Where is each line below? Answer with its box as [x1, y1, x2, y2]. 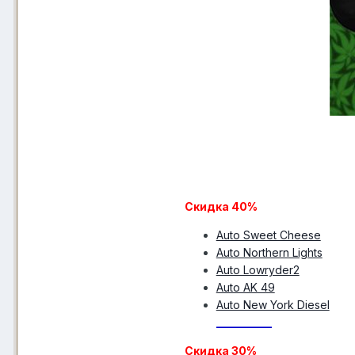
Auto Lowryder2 [216, 262, 300, 277]
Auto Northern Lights [216, 245, 323, 259]
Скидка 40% [184, 199, 258, 213]
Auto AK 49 [216, 280, 275, 294]
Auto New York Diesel [216, 297, 330, 311]
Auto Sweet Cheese [216, 227, 321, 242]
